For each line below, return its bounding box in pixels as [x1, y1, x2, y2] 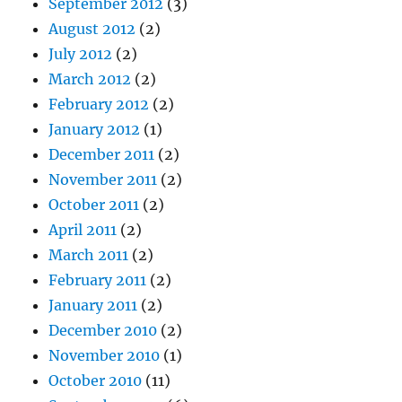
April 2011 [48, 221, 118, 240]
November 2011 [48, 170, 158, 189]
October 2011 [48, 196, 140, 214]
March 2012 [48, 70, 132, 89]
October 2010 [48, 371, 143, 390]
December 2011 [48, 145, 155, 164]
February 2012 [48, 95, 150, 114]
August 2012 [48, 20, 136, 39]
